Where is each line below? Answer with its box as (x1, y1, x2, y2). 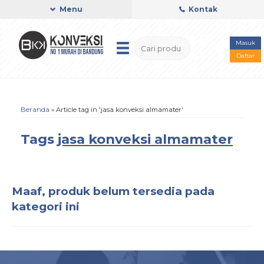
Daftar (236, 52, 255, 60)
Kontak (186, 5, 217, 14)
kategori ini (12, 200, 80, 213)
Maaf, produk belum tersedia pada (12, 184, 214, 198)
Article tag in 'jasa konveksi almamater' (56, 105, 183, 114)
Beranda (21, 105, 49, 114)
